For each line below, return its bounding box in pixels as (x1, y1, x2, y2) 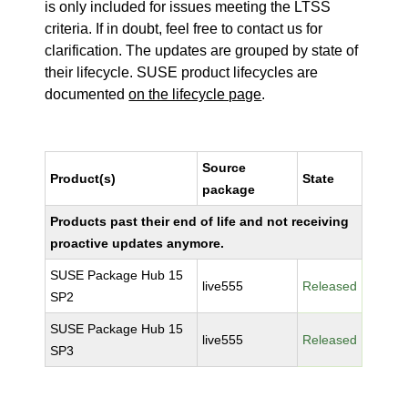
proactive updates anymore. (50, 236, 225, 250)
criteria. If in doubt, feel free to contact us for (45, 21, 323, 36)
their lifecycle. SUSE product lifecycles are (45, 65, 319, 80)
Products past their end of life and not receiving (50, 214, 350, 229)
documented (45, 87, 129, 102)
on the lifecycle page (128, 87, 262, 102)
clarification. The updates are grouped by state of (45, 43, 359, 58)
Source (202, 160, 247, 175)
